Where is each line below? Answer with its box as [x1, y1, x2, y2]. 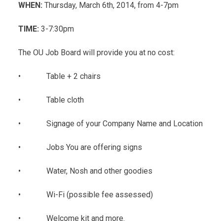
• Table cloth [18, 95, 84, 105]
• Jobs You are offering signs [18, 142, 142, 152]
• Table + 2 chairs [18, 71, 101, 81]
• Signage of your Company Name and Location [18, 118, 203, 128]
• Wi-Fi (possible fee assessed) [18, 189, 153, 199]
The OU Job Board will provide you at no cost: [18, 47, 175, 57]
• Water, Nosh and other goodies [18, 166, 152, 176]
